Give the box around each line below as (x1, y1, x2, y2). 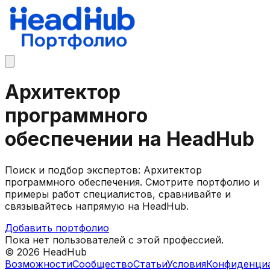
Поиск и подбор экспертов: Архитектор (5, 163, 202, 176)
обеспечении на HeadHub (5, 127, 254, 151)
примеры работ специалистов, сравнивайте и (5, 187, 231, 200)
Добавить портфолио (5, 221, 109, 234)
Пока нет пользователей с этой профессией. (5, 233, 224, 246)
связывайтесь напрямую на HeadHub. (5, 199, 189, 212)
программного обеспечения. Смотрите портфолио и (5, 175, 259, 188)
